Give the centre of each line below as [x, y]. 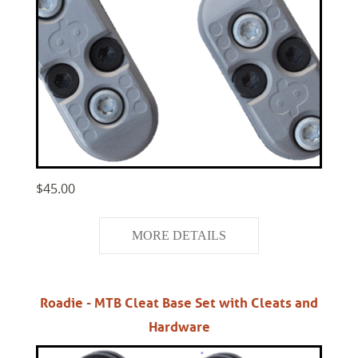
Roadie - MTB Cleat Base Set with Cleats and [179, 303]
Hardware [179, 327]
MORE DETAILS [179, 236]
